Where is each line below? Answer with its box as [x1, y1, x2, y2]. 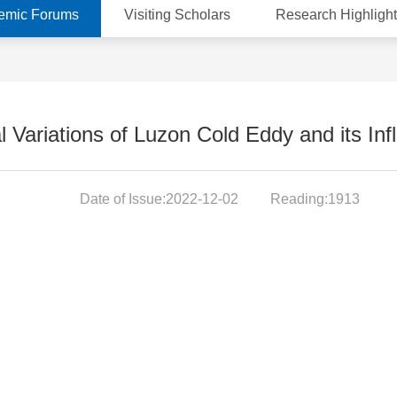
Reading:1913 [270, 191, 360, 206]
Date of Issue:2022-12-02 [80, 191, 242, 206]
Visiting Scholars [124, 7, 230, 22]
